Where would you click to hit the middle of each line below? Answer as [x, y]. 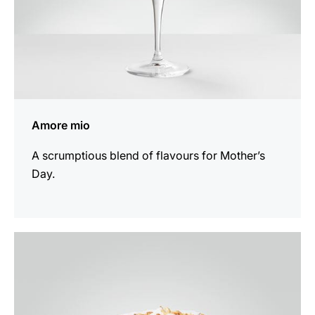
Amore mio [61, 125]
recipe [30, 258]
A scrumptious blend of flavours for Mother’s [148, 155]
